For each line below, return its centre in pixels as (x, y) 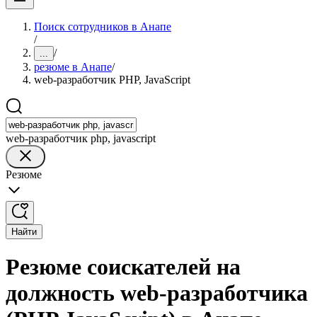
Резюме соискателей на (123, 267)
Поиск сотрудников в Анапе (103, 27)
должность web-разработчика (157, 293)
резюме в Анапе (73, 67)
